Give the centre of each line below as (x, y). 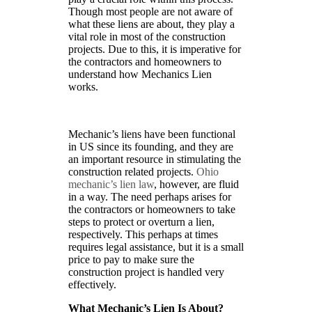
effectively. (92, 284)
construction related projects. (132, 171)
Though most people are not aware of (150, 11)
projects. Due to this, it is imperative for (154, 49)
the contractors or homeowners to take (151, 209)
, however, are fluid (196, 184)
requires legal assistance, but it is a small (156, 247)
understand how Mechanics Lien (140, 74)
